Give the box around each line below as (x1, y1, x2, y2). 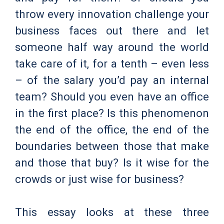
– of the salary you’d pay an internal (15, 73, 209, 86)
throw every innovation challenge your (15, 7, 209, 20)
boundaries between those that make (15, 139, 209, 152)
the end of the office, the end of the (15, 122, 209, 136)
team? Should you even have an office (15, 89, 209, 103)
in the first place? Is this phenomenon (15, 106, 209, 119)
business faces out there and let (15, 23, 209, 37)
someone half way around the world (15, 40, 209, 53)
